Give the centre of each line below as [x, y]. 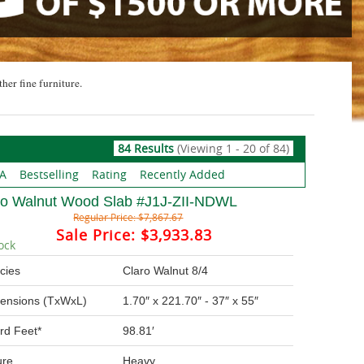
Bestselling [49, 174]
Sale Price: [95, 235]
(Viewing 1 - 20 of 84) [232, 148]
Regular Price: [105, 217]
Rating [109, 174]
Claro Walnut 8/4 [166, 271]
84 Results [146, 148]
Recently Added [182, 174]
